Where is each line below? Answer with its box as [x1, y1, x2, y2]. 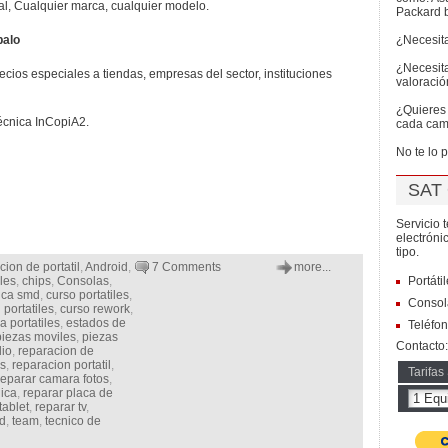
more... [294, 260, 331, 274]
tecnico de [45, 414, 101, 428]
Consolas [57, 274, 109, 288]
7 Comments [152, 260, 221, 274]
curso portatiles [46, 288, 129, 302]
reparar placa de [23, 386, 113, 400]
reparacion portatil [12, 358, 111, 372]
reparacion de [18, 344, 94, 358]
